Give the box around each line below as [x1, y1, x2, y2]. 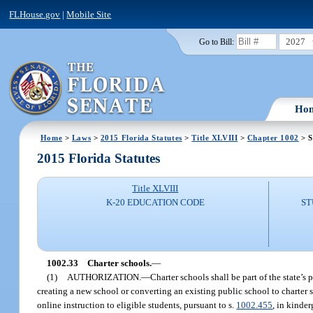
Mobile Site [66, 8, 112, 20]
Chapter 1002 [247, 133, 299, 142]
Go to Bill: [198, 37, 234, 46]
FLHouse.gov [9, 8, 61, 20]
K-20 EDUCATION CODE [105, 197, 205, 208]
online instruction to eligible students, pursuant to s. [37, 299, 237, 310]
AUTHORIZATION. [67, 271, 142, 282]
